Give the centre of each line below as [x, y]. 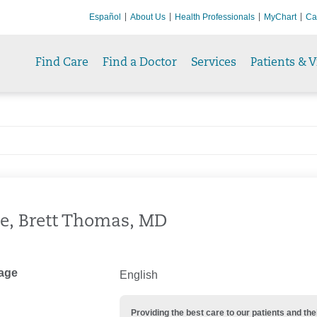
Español [105, 17]
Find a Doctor [140, 63]
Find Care [62, 63]
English [139, 275]
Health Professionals [215, 17]
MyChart [280, 17]
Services [214, 63]
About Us [148, 17]
